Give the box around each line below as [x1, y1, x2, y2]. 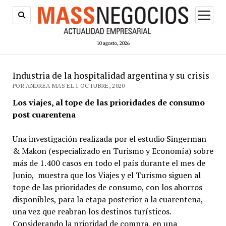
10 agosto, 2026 [96, 40, 130, 46]
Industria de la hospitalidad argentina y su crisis [12, 69, 209, 81]
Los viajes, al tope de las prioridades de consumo [12, 97, 205, 108]
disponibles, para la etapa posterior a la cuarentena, [12, 194, 203, 205]
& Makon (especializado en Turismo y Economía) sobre [12, 145, 213, 156]
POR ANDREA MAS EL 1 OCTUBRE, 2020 [12, 82, 125, 89]
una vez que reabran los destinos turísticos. [12, 206, 171, 217]
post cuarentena [12, 109, 76, 120]
